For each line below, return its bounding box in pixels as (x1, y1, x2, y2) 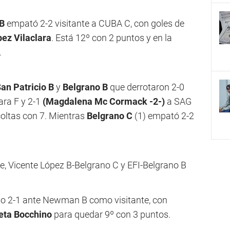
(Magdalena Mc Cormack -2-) (43, 96, 165, 107)
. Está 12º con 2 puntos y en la (51, 32, 172, 43)
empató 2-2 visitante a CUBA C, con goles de (5, 18, 184, 29)
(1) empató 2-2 (132, 110, 194, 121)
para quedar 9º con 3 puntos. (54, 209, 170, 220)
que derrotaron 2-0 (108, 82, 184, 92)
